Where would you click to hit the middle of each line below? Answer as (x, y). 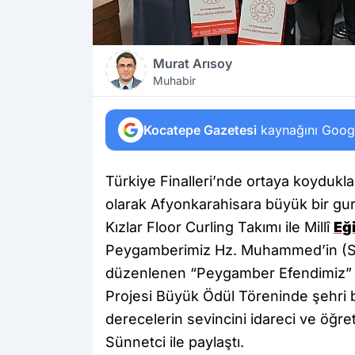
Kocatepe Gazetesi (200, 130)
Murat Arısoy (193, 63)
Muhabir (174, 80)
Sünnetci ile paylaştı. (175, 342)
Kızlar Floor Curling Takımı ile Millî (219, 227)
